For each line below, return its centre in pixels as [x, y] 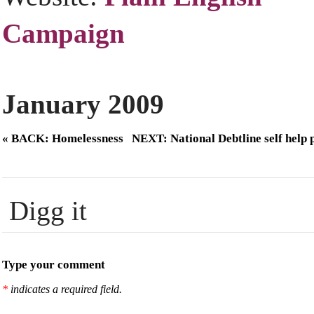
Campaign [63, 33]
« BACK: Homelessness [63, 139]
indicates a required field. [65, 289]
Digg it [48, 211]
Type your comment [54, 265]
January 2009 [83, 104]
